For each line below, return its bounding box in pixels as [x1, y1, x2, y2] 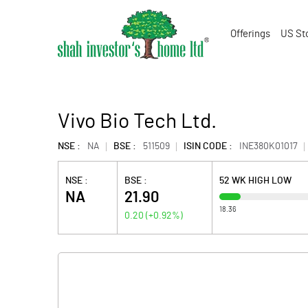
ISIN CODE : [184, 142, 232, 151]
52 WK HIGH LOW [219, 176, 291, 186]
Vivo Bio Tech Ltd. [58, 111, 217, 132]
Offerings [230, 29, 270, 39]
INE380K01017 [239, 142, 298, 151]
